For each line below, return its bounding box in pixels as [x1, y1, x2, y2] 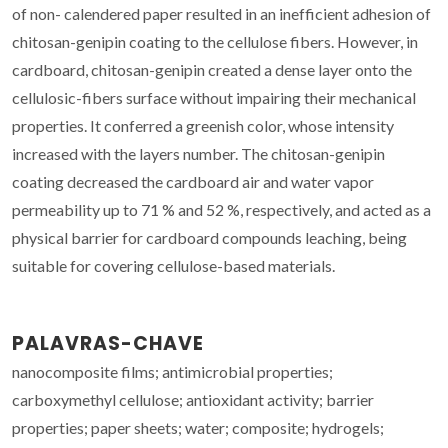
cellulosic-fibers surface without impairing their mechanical [12, 87, 416, 107]
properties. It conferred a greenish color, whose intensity [12, 115, 394, 135]
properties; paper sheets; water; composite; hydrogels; [12, 417, 384, 437]
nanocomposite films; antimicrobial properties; [12, 361, 333, 381]
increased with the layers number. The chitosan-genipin [12, 143, 385, 163]
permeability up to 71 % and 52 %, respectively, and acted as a [12, 199, 431, 219]
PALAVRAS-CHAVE [12, 329, 204, 357]
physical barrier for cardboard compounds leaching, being [12, 227, 407, 247]
